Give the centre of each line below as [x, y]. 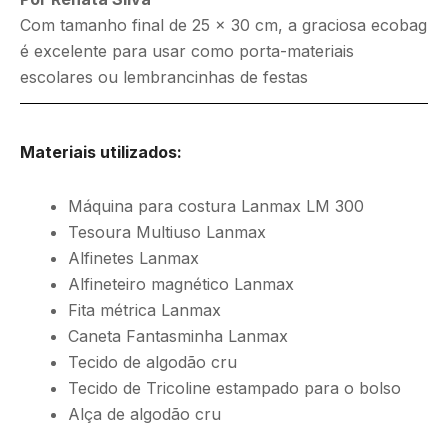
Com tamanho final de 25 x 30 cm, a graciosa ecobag [223, 25]
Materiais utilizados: [101, 152]
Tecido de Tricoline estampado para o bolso [234, 388]
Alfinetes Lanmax [133, 258]
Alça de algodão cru [144, 414]
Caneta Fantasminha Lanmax [178, 336]
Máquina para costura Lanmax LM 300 [216, 206]
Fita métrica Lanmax [144, 310]
